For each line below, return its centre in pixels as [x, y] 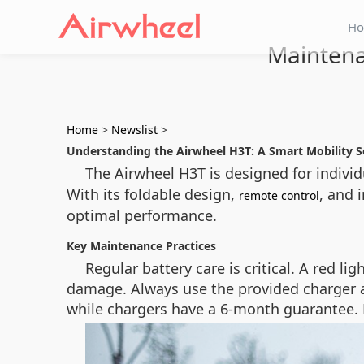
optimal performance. [142, 215]
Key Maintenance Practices [141, 246]
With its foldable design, [153, 194]
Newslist [134, 130]
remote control [279, 195]
